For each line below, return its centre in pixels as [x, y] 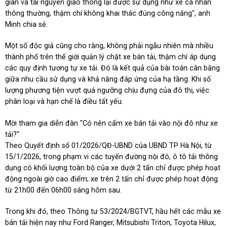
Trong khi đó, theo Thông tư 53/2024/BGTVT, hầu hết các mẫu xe [113, 212]
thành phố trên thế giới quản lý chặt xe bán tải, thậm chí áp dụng [111, 57]
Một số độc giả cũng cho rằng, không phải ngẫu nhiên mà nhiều [109, 46]
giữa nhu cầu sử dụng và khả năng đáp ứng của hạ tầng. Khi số [108, 79]
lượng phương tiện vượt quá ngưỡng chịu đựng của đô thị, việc [107, 90]
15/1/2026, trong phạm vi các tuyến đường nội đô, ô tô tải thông [112, 156]
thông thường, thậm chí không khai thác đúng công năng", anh [108, 13]
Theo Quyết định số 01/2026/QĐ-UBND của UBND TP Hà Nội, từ [109, 145]
